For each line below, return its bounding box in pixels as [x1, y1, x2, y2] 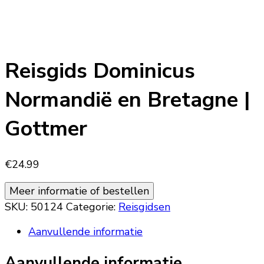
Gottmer [5, 114, 87, 144]
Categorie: [66, 200, 118, 214]
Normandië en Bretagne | [5, 85, 250, 115]
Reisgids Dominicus [5, 57, 195, 86]
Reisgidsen [118, 200, 170, 214]
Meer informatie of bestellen [9, 184, 149, 199]
